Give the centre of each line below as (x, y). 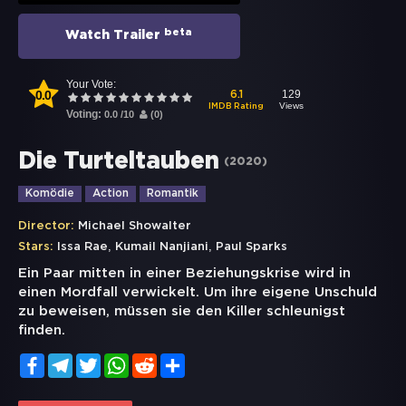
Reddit (178, 361)
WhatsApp (161, 361)
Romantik (173, 194)
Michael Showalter (135, 227)
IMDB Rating (237, 106)
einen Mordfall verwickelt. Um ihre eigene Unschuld (198, 293)
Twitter (123, 361)
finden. (42, 331)
